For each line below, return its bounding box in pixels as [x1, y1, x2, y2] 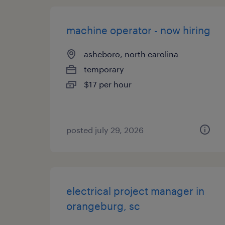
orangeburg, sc [66, 200, 140, 212]
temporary [84, 64, 124, 74]
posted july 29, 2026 [66, 125, 144, 135]
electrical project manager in [66, 185, 204, 197]
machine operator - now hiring [66, 24, 210, 36]
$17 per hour [84, 79, 132, 89]
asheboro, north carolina [84, 49, 178, 59]
